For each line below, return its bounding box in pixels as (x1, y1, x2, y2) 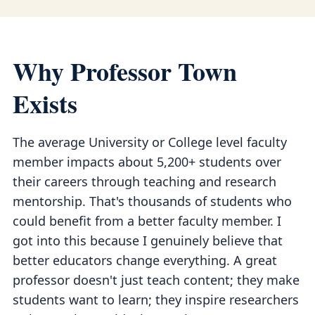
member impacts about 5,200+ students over (13, 153, 281, 170)
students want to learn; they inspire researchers (13, 291, 299, 308)
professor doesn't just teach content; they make (13, 271, 300, 288)
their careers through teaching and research (13, 173, 276, 190)
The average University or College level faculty (13, 134, 287, 150)
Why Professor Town (13, 53, 237, 89)
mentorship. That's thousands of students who (13, 193, 292, 210)
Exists (13, 85, 77, 122)
